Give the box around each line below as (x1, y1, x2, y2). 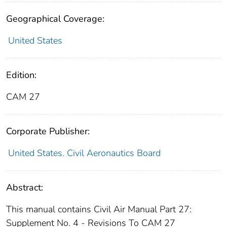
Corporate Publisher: (6, 125, 90, 137)
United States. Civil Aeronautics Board (8, 146, 161, 159)
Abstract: (6, 181, 43, 194)
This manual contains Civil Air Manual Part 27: (6, 203, 192, 215)
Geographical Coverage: (6, 12, 104, 25)
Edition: (6, 68, 36, 81)
